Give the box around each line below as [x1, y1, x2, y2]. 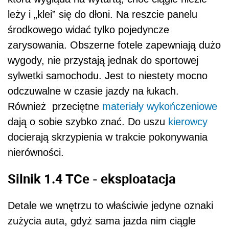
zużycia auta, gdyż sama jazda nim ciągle [8, 215, 196, 226]
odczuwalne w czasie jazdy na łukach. [8, 85, 179, 97]
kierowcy [168, 116, 208, 127]
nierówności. [8, 146, 64, 158]
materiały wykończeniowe [102, 100, 217, 112]
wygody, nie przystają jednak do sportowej [8, 54, 198, 66]
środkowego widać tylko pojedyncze [8, 24, 169, 35]
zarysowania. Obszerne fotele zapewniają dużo [8, 39, 221, 51]
